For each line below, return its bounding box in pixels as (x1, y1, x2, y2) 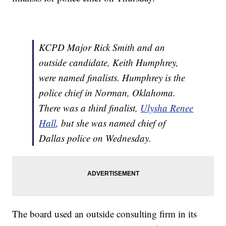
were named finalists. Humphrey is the (39, 71, 186, 84)
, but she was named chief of (56, 117, 166, 130)
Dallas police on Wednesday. (39, 132, 155, 145)
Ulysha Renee (140, 101, 194, 115)
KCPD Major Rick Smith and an (39, 41, 165, 54)
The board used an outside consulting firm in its (12, 207, 197, 220)
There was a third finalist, (39, 101, 141, 115)
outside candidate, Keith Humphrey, (39, 56, 179, 69)
